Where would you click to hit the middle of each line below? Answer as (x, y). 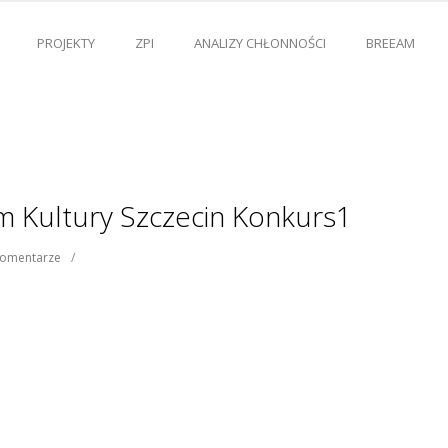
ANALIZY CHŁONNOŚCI (260, 43)
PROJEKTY (66, 43)
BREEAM (390, 43)
